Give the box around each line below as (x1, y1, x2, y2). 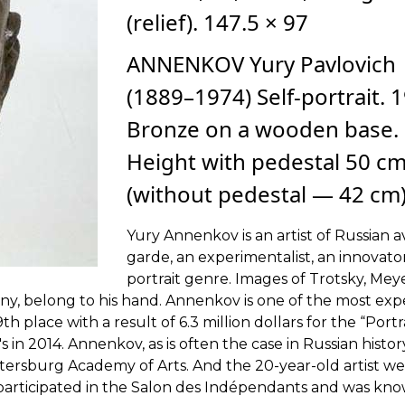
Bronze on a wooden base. (127, 114, 399, 145)
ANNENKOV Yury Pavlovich (127, 49, 396, 80)
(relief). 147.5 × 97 (127, 7, 308, 38)
